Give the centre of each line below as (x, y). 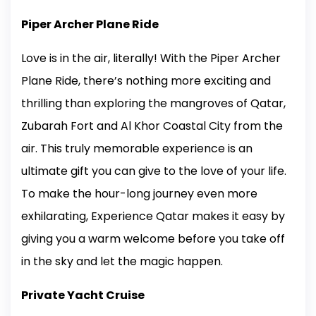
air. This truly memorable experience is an (137, 149)
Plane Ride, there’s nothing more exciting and (146, 81)
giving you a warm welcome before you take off (153, 239)
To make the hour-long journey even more (139, 194)
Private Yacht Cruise (83, 296)
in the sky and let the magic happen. (122, 262)
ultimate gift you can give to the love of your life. (154, 171)
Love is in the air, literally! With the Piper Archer (151, 59)
